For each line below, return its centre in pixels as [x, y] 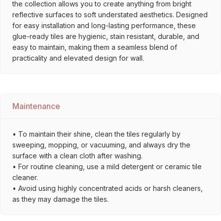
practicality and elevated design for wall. [78, 58]
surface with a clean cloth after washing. [77, 156]
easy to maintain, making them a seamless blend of [95, 47]
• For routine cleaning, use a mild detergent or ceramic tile [107, 166]
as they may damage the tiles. [60, 199]
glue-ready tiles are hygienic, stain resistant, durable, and [106, 36]
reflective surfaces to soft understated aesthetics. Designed [110, 15]
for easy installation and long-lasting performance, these [104, 25]
